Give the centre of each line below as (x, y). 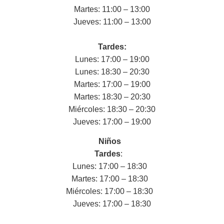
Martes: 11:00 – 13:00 (112, 9)
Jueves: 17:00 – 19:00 (112, 121)
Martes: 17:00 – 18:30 (112, 179)
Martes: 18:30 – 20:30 (112, 96)
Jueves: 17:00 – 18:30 (112, 204)
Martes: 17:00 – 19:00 (112, 84)
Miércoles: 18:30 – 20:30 (112, 109)
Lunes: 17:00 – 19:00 (112, 59)
